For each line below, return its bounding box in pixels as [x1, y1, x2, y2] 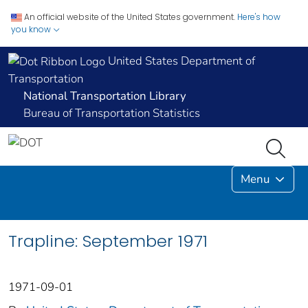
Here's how [237, 11, 280, 23]
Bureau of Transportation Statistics [23, 105, 200, 122]
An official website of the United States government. [24, 11, 235, 23]
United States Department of [105, 53, 255, 69]
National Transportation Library [23, 88, 186, 104]
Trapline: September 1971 [8, 230, 208, 253]
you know [11, 23, 53, 35]
